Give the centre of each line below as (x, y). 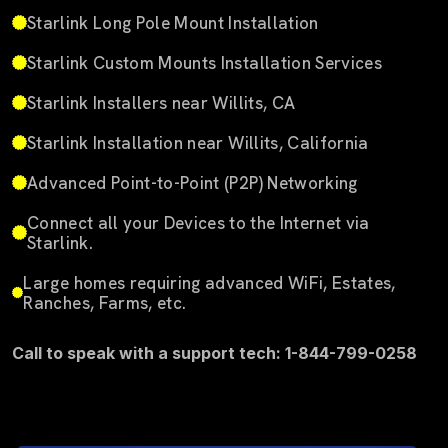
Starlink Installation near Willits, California (198, 142)
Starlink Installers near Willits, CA (161, 102)
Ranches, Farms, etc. (105, 302)
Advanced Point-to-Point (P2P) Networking (192, 182)
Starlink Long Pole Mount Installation (173, 22)
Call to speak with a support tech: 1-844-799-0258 (214, 352)
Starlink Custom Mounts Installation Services (204, 62)
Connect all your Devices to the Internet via (198, 222)
